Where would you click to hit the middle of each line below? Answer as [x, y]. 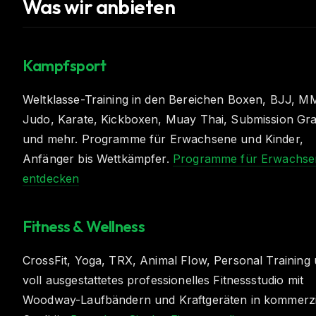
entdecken [51, 178]
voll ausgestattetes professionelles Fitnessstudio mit [163, 280]
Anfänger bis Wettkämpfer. [98, 159]
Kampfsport [65, 66]
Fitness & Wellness [84, 226]
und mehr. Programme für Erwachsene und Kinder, [163, 139]
